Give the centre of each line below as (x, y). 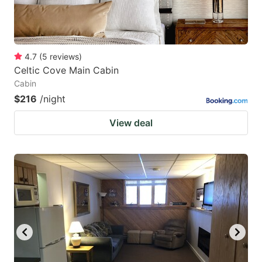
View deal (131, 123)
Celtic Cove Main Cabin (66, 70)
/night (53, 99)
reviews (64, 57)
